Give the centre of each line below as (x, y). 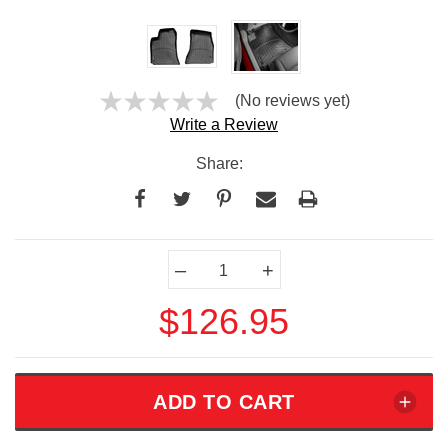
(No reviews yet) (292, 101)
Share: (219, 164)
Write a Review (224, 125)
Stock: (39, 284)
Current (44, 256)
